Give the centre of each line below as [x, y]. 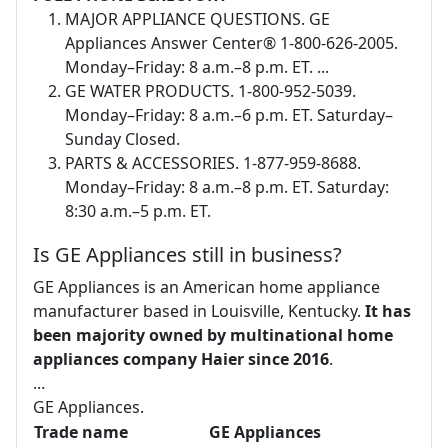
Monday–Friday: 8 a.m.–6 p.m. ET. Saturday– [229, 114]
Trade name [81, 431]
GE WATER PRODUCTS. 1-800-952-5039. [210, 90]
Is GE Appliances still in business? [187, 254]
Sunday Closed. [122, 138]
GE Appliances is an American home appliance [206, 286]
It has [388, 310]
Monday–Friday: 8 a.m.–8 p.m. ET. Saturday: [227, 186]
